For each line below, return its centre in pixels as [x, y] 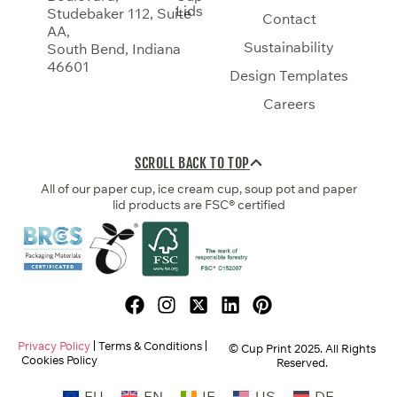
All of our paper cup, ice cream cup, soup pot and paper [198, 189]
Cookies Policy [59, 359]
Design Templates [289, 76]
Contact [289, 19]
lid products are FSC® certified [198, 205]
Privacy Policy [54, 345]
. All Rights [347, 348]
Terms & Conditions [150, 345]
